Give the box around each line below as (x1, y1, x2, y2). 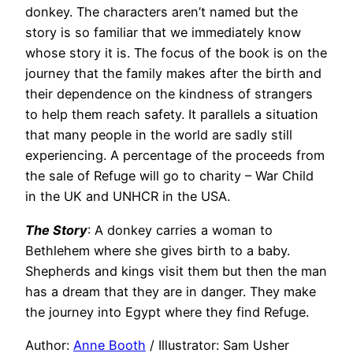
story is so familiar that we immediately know (25, 24, 301, 41)
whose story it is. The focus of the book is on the (25, 45, 327, 61)
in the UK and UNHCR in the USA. (25, 188, 230, 205)
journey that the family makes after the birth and (25, 65, 321, 82)
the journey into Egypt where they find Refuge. (25, 303, 309, 320)
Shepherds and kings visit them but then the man (25, 262, 327, 279)
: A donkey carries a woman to (87, 221, 273, 238)
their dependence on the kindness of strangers (25, 86, 313, 102)
